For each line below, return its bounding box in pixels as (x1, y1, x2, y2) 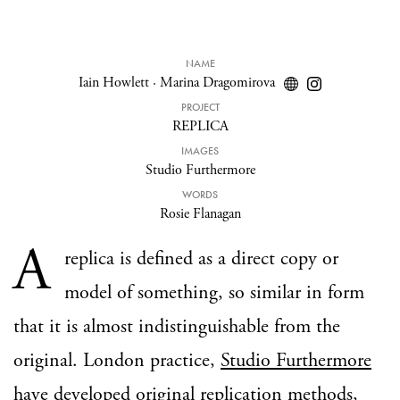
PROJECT (180, 100, 220, 114)
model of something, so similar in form (64, 280, 364, 305)
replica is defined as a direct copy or (64, 246, 338, 271)
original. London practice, (13, 348, 221, 373)
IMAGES (181, 144, 219, 158)
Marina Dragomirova (160, 73, 275, 92)
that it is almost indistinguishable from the (13, 314, 340, 339)
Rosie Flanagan (159, 204, 241, 223)
